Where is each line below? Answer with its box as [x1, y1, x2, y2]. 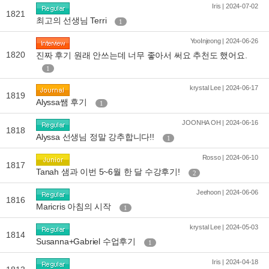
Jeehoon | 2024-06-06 [196, 189, 258, 196]
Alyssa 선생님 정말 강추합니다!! [36, 132, 157, 142]
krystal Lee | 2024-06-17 [189, 84, 258, 91]
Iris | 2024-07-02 [212, 2, 258, 10]
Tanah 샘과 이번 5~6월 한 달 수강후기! [36, 167, 183, 177]
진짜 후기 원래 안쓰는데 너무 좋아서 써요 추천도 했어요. [36, 50, 247, 61]
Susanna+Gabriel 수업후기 [36, 237, 138, 247]
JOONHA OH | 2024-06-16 [182, 119, 258, 126]
